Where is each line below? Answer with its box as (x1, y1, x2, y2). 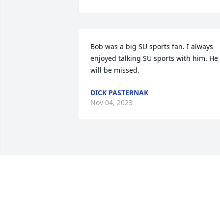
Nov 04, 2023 (90, 98, 133, 108)
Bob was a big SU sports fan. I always (90, 42, 213, 52)
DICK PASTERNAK (90, 88, 148, 98)
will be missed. (90, 65, 139, 75)
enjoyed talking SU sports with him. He (90, 54, 218, 63)
